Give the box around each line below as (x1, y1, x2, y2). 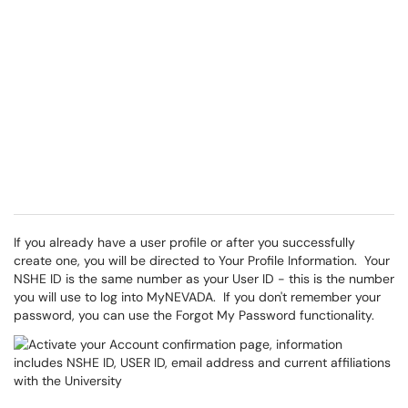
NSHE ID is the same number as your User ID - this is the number (14, 270, 394, 287)
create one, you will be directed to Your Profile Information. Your (14, 252, 390, 269)
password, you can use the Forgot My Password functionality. (14, 307, 374, 323)
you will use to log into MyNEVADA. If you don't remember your (14, 289, 381, 305)
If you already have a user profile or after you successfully (14, 234, 355, 250)
